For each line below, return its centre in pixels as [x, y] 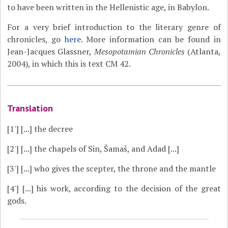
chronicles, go [36, 39]
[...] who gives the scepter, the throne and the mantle [118, 168]
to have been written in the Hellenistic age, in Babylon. [108, 7]
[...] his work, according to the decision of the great [120, 188]
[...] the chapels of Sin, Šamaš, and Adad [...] [99, 149]
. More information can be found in [151, 39]
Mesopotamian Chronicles [139, 51]
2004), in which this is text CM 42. [69, 64]
